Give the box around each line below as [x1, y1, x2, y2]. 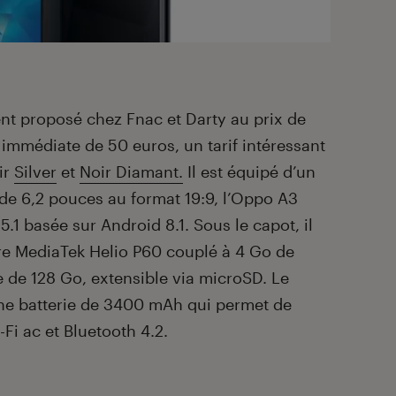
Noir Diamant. [80, 162, 183, 182]
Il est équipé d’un [183, 162, 316, 182]
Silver [14, 162, 57, 182]
